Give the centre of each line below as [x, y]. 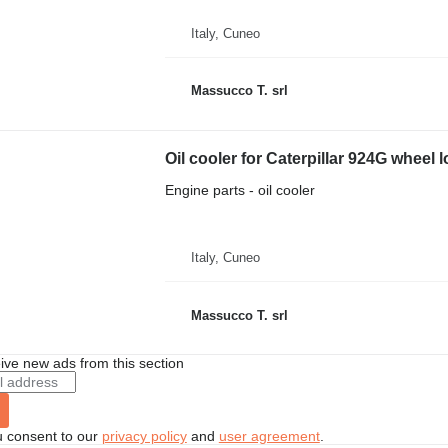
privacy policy [144, 436]
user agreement [269, 436]
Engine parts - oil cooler [239, 189]
